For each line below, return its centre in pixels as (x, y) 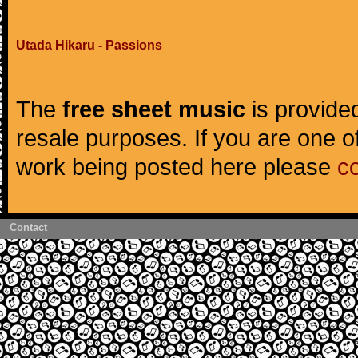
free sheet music (154, 109)
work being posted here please (177, 167)
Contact (28, 227)
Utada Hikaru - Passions (89, 45)
